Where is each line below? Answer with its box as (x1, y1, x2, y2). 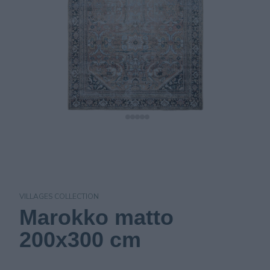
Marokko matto (19, 205, 174, 230)
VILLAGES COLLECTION (19, 192, 99, 201)
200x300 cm (19, 227, 141, 252)
